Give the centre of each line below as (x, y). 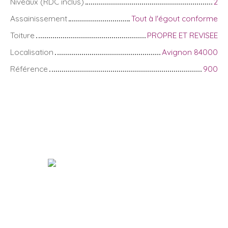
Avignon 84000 (190, 52)
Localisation (32, 52)
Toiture (22, 35)
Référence (29, 68)
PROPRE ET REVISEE (182, 35)
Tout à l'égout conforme (175, 18)
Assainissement (39, 18)
